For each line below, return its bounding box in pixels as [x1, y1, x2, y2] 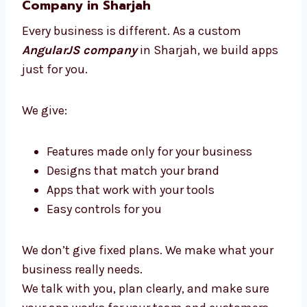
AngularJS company [22, 133, 137, 149]
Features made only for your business [47, 234, 252, 250]
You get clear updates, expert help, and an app [22, 10, 274, 26]
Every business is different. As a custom [22, 114, 241, 130]
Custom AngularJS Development [22, 68, 228, 88]
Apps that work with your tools [47, 273, 214, 288]
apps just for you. [22, 152, 117, 168]
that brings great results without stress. [22, 29, 243, 45]
